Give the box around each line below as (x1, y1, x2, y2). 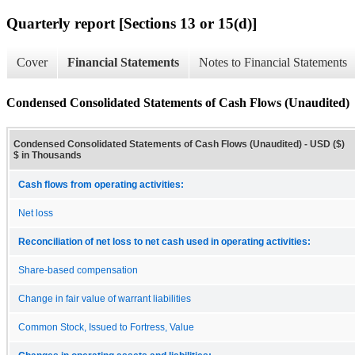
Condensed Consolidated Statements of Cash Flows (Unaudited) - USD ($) (13, 138, 345, 150)
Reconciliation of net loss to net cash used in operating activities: (18, 236, 311, 246)
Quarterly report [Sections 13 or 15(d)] (6, 14, 257, 32)
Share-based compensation (18, 265, 138, 275)
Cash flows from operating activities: (18, 179, 184, 189)
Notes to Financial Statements (199, 55, 347, 70)
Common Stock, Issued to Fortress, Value (18, 322, 194, 332)
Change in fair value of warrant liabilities (18, 293, 191, 303)
